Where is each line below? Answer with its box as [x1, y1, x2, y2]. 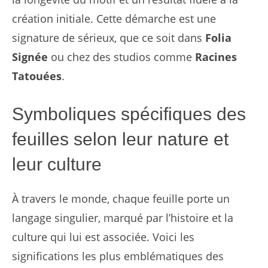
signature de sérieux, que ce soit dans [12, 30, 205, 45]
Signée [12, 49, 48, 64]
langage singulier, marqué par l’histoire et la [12, 210, 233, 225]
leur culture [12, 154, 102, 174]
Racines [195, 49, 237, 64]
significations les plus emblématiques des [12, 248, 224, 263]
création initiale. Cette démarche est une [12, 11, 216, 26]
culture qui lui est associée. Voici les [12, 229, 194, 244]
